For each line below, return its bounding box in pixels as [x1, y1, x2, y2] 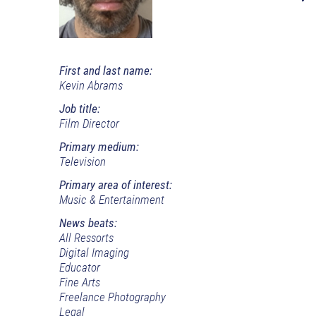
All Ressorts [59, 230, 114, 245]
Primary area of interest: [59, 177, 172, 192]
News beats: [59, 215, 117, 230]
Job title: [59, 101, 100, 116]
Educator [59, 260, 100, 274]
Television [59, 154, 106, 169]
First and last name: [59, 63, 152, 78]
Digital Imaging [59, 245, 129, 260]
